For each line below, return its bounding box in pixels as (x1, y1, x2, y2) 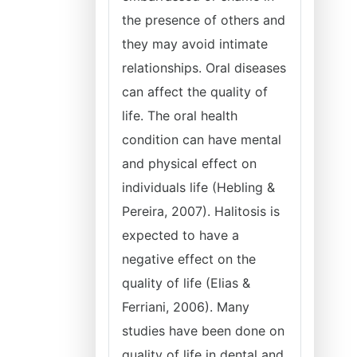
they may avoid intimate (122, 36, 268, 52)
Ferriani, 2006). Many (122, 299, 249, 315)
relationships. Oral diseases (122, 60, 286, 76)
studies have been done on (122, 323, 284, 339)
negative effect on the (122, 251, 256, 267)
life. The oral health (122, 108, 237, 124)
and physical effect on (122, 155, 257, 171)
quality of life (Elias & (122, 275, 250, 291)
